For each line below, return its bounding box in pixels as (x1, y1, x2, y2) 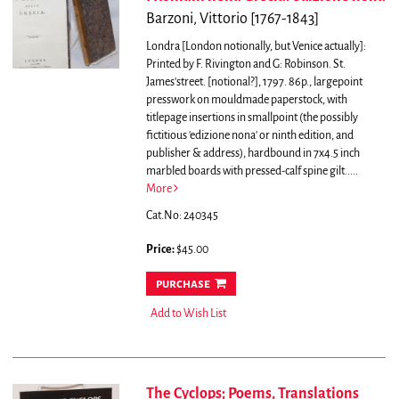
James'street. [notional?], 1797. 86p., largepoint (145, 76, 362, 89)
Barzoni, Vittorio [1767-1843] (145, 11, 319, 28)
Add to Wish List (150, 307, 226, 321)
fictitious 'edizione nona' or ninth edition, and (145, 129, 354, 142)
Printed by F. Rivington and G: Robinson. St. (145, 58, 346, 71)
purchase (155, 277, 210, 291)
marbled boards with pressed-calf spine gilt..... (145, 165, 358, 178)
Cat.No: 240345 (145, 209, 218, 223)
